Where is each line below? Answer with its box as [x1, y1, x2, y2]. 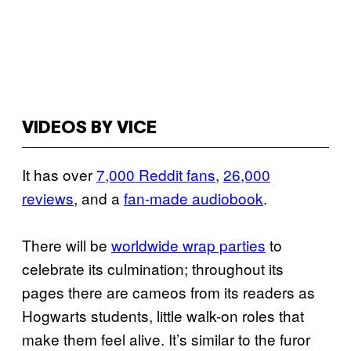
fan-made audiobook [124, 187, 263, 208]
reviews [22, 187, 74, 208]
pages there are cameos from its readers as [22, 281, 315, 302]
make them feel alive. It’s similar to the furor [22, 328, 310, 349]
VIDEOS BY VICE [22, 121, 157, 136]
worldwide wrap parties [111, 234, 266, 255]
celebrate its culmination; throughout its [22, 258, 284, 279]
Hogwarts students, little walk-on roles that [22, 305, 304, 326]
